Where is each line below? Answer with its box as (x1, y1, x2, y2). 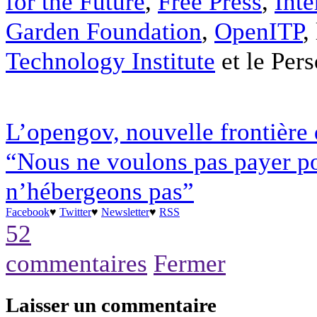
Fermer (154, 249, 226, 278)
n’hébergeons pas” (6, 177, 194, 206)
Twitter (59, 206, 91, 219)
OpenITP (214, 17, 303, 46)
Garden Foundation (6, 17, 202, 46)
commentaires (6, 249, 147, 278)
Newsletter (101, 206, 149, 219)
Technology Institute (6, 47, 215, 76)
